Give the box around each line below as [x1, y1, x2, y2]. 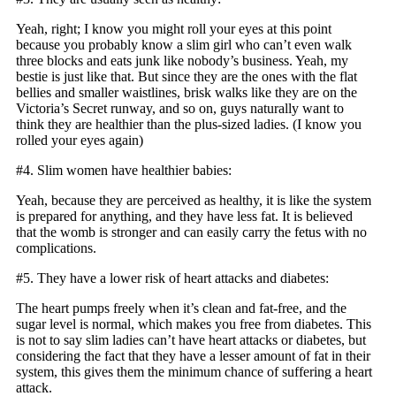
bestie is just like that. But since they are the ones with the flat [16, 69, 357, 85]
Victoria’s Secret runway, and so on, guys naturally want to [16, 101, 344, 117]
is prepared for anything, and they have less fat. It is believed [16, 209, 353, 225]
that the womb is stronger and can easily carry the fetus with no [16, 225, 367, 240]
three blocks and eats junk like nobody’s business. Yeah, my [16, 53, 348, 69]
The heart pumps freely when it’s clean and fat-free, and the [16, 301, 346, 316]
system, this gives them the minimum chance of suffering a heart [16, 364, 372, 380]
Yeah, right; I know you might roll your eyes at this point [16, 21, 331, 37]
